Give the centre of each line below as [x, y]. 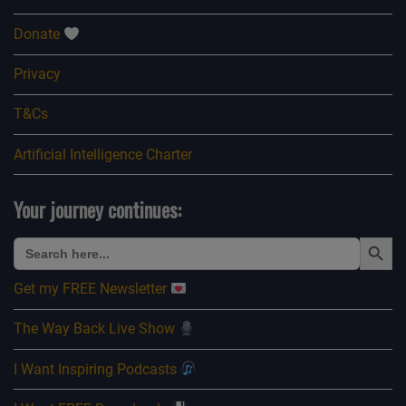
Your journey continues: [97, 210]
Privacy [37, 74]
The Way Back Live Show [96, 329]
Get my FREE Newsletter [92, 289]
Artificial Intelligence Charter [103, 154]
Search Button [380, 236]
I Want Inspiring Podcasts [97, 369]
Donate [39, 34]
